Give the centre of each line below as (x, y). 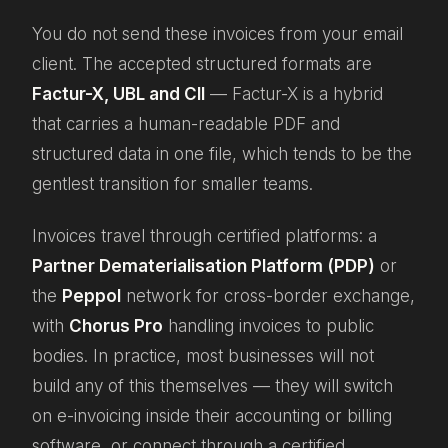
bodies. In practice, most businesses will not (203, 355)
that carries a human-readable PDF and (186, 123)
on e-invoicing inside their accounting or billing (212, 415)
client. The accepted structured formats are (202, 63)
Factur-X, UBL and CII (118, 93)
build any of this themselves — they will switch (212, 385)
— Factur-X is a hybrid (294, 93)
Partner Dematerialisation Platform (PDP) (203, 265)
